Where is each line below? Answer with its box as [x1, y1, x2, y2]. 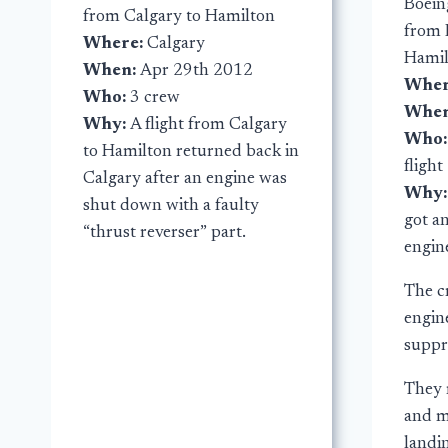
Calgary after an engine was [83, 170, 287, 188]
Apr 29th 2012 [140, 62, 253, 80]
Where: [83, 35, 147, 53]
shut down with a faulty [83, 197, 259, 215]
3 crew [130, 89, 180, 107]
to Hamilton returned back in [83, 143, 299, 161]
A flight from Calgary [130, 116, 287, 134]
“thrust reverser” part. [83, 224, 246, 242]
